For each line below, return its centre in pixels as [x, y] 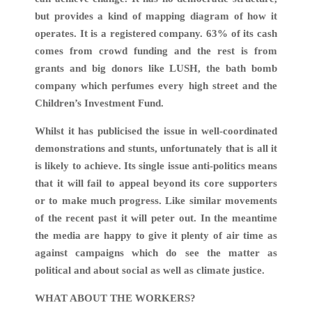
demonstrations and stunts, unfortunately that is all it [156, 148]
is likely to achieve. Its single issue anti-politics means [156, 165]
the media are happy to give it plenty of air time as [156, 235]
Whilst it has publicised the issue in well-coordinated [156, 131]
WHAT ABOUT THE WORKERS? [115, 298]
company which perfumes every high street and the [156, 86]
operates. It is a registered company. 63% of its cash [156, 34]
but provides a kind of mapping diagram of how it [156, 16]
